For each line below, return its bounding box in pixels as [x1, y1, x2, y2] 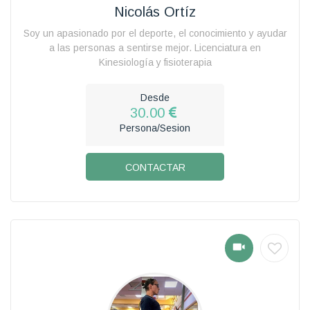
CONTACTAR [125, 161, 185, 173]
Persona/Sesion [120, 122, 190, 134]
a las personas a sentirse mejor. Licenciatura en [49, 42, 261, 53]
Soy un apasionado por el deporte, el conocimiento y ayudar [23, 27, 287, 39]
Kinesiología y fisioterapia [98, 56, 212, 68]
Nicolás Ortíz [114, 3, 196, 19]
